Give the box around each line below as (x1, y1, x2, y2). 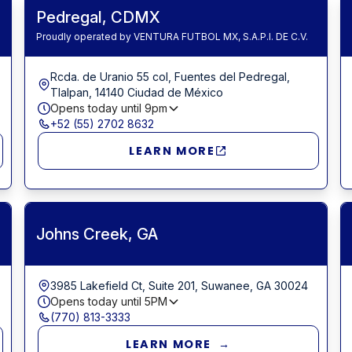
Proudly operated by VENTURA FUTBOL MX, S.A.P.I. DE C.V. (35, 30, 308, 42)
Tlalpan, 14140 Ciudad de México (49, 85, 223, 99)
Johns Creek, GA (35, 224, 158, 244)
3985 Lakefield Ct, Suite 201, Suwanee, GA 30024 (49, 278, 308, 292)
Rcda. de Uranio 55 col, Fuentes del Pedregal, (49, 69, 290, 83)
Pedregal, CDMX (35, 7, 160, 27)
